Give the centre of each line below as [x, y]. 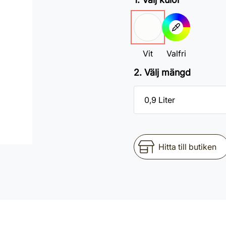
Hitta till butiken [187, 147]
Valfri [176, 53]
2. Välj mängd [162, 72]
